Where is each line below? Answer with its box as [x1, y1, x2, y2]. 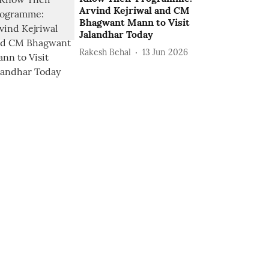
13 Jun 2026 [142, 46, 189, 58]
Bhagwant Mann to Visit [79, 16, 190, 28]
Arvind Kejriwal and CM [79, 4, 190, 16]
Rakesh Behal [79, 46, 131, 58]
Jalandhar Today [79, 28, 154, 40]
